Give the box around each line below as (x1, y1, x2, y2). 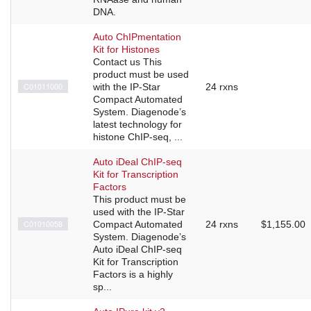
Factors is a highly (93, 269, 173, 280)
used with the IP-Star (93, 206, 185, 218)
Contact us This (93, 56, 162, 68)
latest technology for (93, 119, 182, 131)
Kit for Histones (93, 44, 160, 56)
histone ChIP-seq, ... (93, 131, 183, 143)
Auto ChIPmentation (93, 31, 181, 43)
